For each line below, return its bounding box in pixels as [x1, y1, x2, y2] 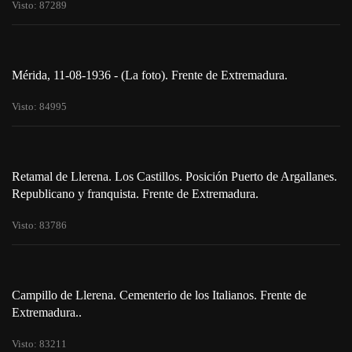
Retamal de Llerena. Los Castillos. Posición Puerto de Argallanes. [12, 169, 337, 183]
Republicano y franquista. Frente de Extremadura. [12, 186, 258, 200]
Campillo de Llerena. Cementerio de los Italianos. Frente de [12, 288, 306, 302]
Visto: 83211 [12, 337, 67, 350]
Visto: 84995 [12, 100, 67, 112]
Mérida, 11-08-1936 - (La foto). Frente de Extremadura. [12, 68, 288, 82]
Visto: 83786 [12, 218, 67, 231]
